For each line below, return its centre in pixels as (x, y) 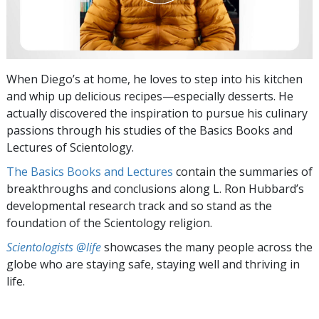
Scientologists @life (54, 247)
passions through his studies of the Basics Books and (150, 130)
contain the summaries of (243, 171)
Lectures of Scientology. (70, 147)
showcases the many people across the (207, 247)
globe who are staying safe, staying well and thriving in (153, 264)
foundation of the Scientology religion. (109, 223)
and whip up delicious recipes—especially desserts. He (150, 96)
